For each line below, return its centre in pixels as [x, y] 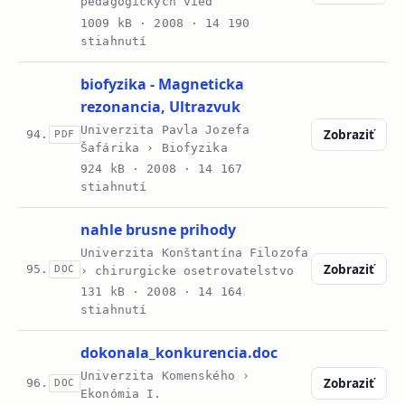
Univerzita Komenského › [165, 376]
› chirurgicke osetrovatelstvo [187, 271]
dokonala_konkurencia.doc [179, 353]
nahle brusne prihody [159, 229]
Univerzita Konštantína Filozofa [195, 253]
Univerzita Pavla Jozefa [165, 129]
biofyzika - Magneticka [163, 84]
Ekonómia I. [121, 394]
